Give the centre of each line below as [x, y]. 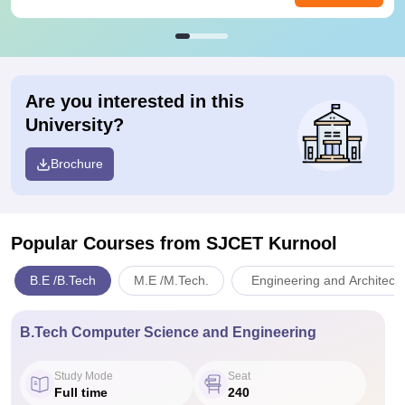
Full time [81, 392]
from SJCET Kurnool [249, 243]
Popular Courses [85, 243]
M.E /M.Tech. [171, 280]
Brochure [77, 164]
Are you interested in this [135, 101]
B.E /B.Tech [63, 280]
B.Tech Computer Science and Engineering [168, 332]
